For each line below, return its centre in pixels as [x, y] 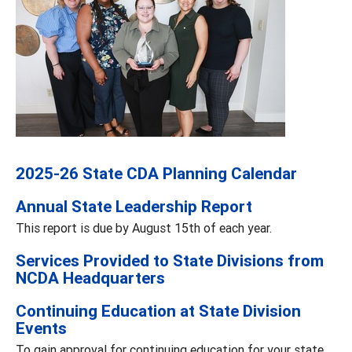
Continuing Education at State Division [158, 311]
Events [41, 328]
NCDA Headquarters [90, 278]
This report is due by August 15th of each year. [144, 227]
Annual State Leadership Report [134, 206]
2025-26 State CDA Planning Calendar [156, 173]
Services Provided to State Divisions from [170, 260]
